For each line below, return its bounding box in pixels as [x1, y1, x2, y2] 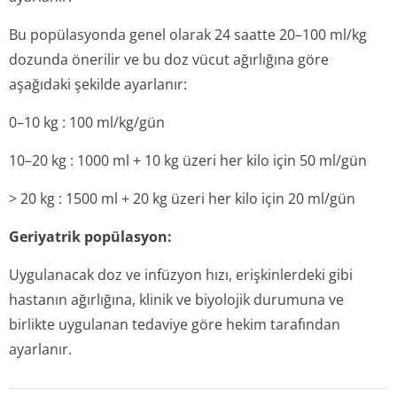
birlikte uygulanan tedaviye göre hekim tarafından [9, 315, 340, 334]
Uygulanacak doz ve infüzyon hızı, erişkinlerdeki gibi [9, 265, 353, 284]
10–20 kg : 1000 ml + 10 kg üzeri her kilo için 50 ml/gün [9, 151, 367, 170]
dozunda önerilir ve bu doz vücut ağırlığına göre [9, 50, 329, 69]
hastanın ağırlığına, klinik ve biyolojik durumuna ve [9, 290, 344, 309]
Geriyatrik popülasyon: [9, 227, 172, 246]
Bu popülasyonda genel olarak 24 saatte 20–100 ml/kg [9, 25, 367, 44]
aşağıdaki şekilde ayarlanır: [9, 74, 187, 94]
